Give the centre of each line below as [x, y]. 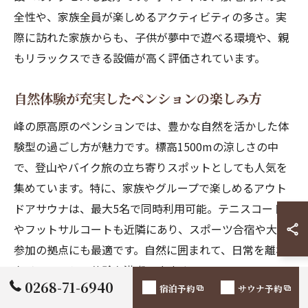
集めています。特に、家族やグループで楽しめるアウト [150, 188]
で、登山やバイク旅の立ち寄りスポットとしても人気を [151, 167]
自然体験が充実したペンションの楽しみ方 [138, 98]
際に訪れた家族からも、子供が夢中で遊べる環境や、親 [151, 37]
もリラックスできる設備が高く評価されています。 [140, 58]
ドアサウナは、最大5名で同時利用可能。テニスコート [149, 208]
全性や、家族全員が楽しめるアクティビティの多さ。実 [150, 16]
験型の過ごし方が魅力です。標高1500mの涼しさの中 [146, 146]
